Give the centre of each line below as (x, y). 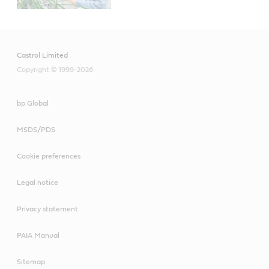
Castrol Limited (42, 55)
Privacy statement (47, 209)
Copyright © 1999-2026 (55, 69)
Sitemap (31, 261)
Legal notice (38, 182)
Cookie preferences (49, 156)
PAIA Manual (38, 235)
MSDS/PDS (36, 129)
